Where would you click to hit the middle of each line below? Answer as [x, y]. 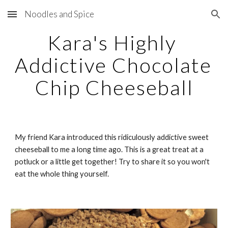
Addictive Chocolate [113, 65]
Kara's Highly [111, 43]
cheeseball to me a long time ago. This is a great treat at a [109, 149]
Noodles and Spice [59, 14]
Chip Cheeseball [114, 88]
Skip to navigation [188, 19]
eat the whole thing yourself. [62, 174]
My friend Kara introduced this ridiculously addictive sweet [112, 137]
